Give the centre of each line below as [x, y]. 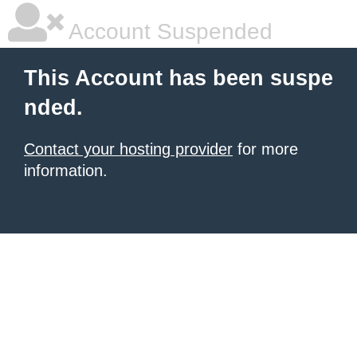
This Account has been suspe [178, 78]
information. [66, 171]
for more [265, 149]
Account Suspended [168, 31]
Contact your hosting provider [128, 149]
